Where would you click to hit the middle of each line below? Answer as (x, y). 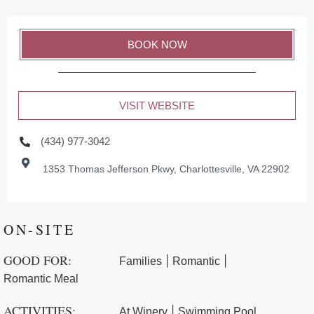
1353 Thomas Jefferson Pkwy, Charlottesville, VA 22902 (166, 169)
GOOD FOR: (37, 260)
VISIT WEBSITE (157, 106)
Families (141, 261)
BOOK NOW (157, 45)
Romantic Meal (41, 279)
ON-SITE (40, 230)
